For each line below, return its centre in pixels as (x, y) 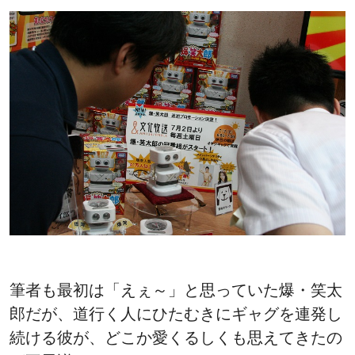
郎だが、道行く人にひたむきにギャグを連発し (176, 313)
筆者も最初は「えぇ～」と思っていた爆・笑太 (176, 290)
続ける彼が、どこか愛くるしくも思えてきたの (176, 337)
